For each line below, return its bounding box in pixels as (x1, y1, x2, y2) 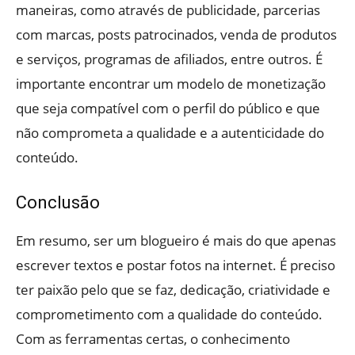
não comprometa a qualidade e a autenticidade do (16, 124, 324, 143)
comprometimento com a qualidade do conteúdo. (16, 305, 323, 324)
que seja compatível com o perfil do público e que (16, 99, 320, 118)
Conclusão (16, 193, 100, 213)
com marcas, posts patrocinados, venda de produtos (16, 25, 337, 44)
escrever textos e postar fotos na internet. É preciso (16, 256, 335, 275)
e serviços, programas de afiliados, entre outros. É (16, 50, 323, 69)
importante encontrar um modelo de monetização (16, 74, 326, 94)
